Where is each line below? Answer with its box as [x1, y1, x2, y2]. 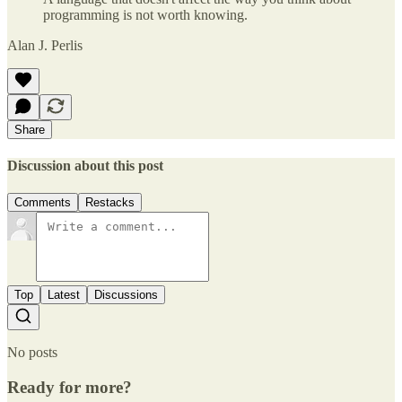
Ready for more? [7, 377, 132, 397]
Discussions [94, 288, 158, 302]
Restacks [85, 196, 135, 210]
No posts [7, 345, 57, 361]
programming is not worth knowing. [43, 6, 248, 22]
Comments [14, 196, 71, 210]
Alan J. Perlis [7, 37, 83, 53]
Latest [48, 288, 80, 302]
